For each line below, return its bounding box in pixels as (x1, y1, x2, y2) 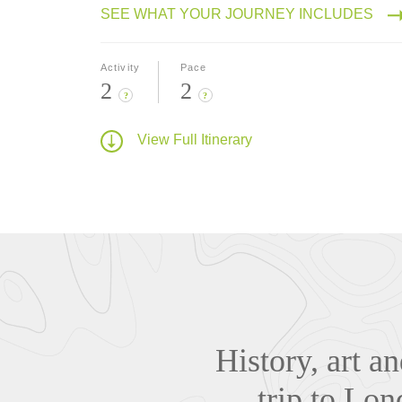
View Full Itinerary (137, 132, 252, 148)
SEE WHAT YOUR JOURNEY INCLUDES (100, 5, 373, 22)
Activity (100, 61, 140, 73)
